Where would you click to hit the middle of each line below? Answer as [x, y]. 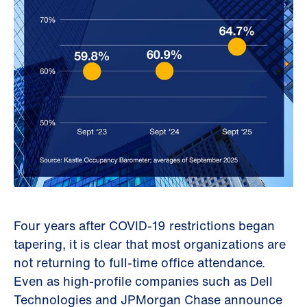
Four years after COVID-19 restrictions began [144, 225]
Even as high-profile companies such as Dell [143, 281]
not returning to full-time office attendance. [139, 262]
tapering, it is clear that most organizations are [150, 244]
